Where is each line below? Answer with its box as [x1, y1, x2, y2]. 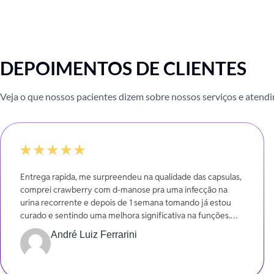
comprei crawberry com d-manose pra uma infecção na [20, 184, 228, 195]
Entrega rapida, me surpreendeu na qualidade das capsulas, [20, 171, 242, 182]
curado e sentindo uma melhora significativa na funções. [20, 210, 231, 221]
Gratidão [20, 223, 53, 234]
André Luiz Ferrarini [51, 229, 137, 240]
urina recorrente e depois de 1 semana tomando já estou [20, 197, 231, 208]
